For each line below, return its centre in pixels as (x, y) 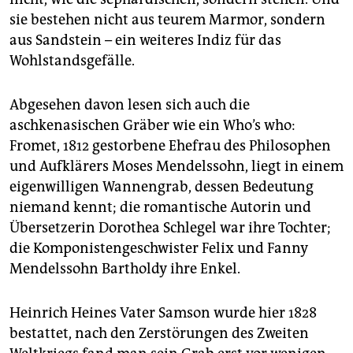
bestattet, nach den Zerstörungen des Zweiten (159, 334)
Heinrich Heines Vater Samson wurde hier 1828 (163, 313)
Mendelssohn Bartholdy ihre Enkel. (125, 269)
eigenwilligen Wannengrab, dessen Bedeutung (162, 187)
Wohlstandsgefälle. (72, 61)
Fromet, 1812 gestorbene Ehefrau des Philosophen (170, 146)
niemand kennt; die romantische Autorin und (160, 208)
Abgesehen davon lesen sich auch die (130, 105)
